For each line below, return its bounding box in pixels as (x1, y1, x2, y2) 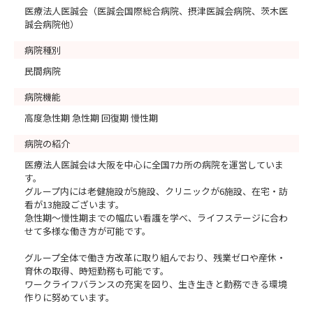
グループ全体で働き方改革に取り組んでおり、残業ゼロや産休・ (24, 251, 286, 264)
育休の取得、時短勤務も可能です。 (24, 264, 169, 277)
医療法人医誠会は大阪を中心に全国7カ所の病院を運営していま (24, 158, 284, 171)
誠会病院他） (24, 17, 79, 31)
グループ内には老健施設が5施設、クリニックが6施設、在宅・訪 (24, 184, 288, 198)
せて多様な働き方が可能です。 (24, 224, 151, 238)
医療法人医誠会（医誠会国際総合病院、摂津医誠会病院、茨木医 (24, 4, 288, 17)
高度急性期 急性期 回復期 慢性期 (24, 111, 158, 124)
